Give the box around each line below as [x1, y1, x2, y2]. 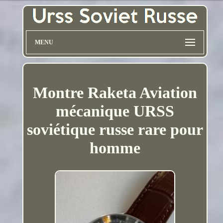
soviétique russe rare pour [26, 120, 203, 138]
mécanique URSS [55, 102, 174, 120]
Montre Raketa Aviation [32, 83, 197, 102]
